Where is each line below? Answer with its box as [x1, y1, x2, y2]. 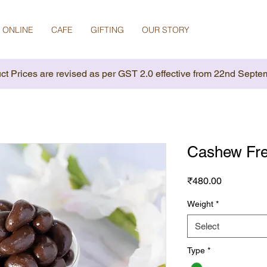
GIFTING [91, 24, 124, 35]
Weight [187, 199, 213, 209]
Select [195, 221, 219, 232]
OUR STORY [142, 24, 190, 35]
